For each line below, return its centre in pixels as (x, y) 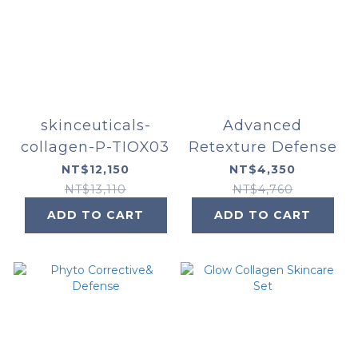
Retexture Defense (263, 147)
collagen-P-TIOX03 (95, 147)
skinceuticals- (95, 126)
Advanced (263, 126)
